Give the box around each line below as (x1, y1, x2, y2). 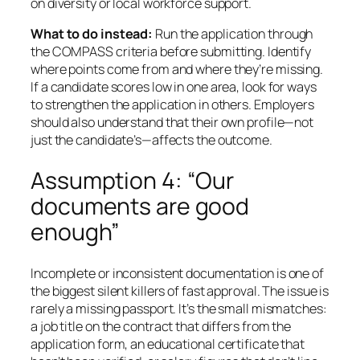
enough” (31, 216, 121, 248)
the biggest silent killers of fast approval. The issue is (31, 281, 329, 300)
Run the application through (153, 25, 313, 43)
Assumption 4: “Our (31, 165, 235, 197)
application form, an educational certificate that (31, 334, 305, 353)
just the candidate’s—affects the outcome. (31, 131, 272, 149)
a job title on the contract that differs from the (31, 317, 292, 335)
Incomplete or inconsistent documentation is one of (31, 264, 324, 282)
